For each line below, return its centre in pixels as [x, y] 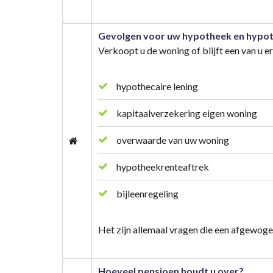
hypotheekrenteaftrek [163, 166]
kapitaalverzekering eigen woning [187, 113]
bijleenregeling [147, 193]
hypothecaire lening [157, 86]
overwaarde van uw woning [173, 140]
